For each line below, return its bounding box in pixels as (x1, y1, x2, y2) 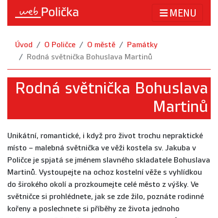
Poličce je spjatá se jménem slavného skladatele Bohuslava (7, 156, 210, 165)
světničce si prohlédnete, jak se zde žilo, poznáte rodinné (7, 192, 204, 201)
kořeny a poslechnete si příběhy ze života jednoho (7, 204, 180, 214)
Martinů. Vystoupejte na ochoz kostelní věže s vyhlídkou (7, 168, 202, 177)
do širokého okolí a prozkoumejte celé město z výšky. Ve (7, 180, 199, 189)
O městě (87, 40, 115, 50)
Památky (127, 40, 158, 50)
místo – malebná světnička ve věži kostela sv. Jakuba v (7, 144, 196, 153)
